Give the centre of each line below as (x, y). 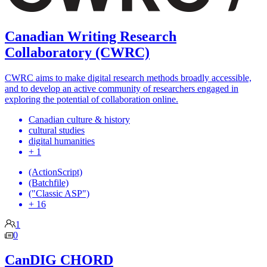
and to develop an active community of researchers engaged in (122, 88)
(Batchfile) (49, 182)
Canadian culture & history (79, 119)
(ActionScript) (55, 172)
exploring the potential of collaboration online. (91, 99)
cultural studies (57, 130)
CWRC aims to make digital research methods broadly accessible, (128, 77)
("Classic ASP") (59, 193)
